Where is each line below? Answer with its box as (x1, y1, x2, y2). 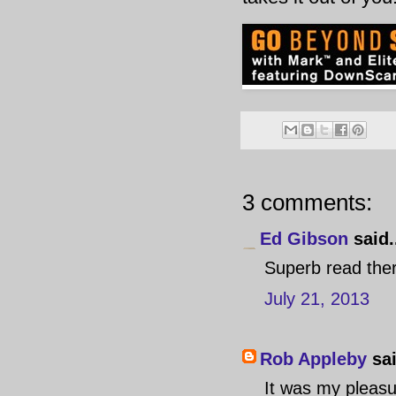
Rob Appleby (260, 349, 367, 369)
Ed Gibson (260, 229, 348, 249)
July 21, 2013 (264, 289, 369, 309)
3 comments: (242, 189, 372, 217)
